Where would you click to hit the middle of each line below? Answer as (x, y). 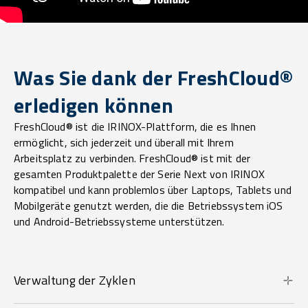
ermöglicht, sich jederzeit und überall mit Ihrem (124, 143)
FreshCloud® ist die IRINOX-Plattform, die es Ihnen (135, 127)
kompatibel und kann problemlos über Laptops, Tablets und (153, 190)
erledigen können (93, 106)
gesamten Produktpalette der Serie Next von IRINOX (139, 174)
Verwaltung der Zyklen (75, 280)
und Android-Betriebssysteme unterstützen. (119, 222)
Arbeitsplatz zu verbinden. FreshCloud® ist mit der (132, 158)
